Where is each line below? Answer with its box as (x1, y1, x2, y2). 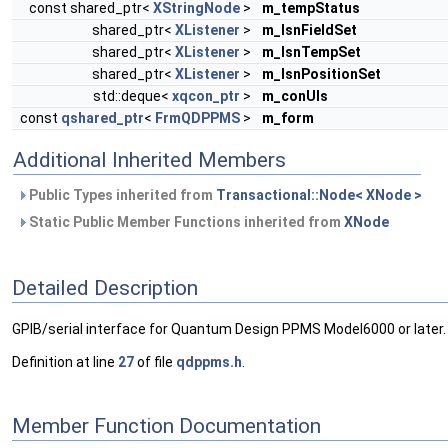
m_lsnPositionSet (262, 65, 381, 82)
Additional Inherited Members (13, 147, 286, 172)
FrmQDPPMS (155, 109, 240, 126)
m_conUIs (262, 87, 328, 104)
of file (134, 354, 176, 371)
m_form (262, 109, 314, 126)
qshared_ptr (61, 109, 144, 126)
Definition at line (12, 354, 118, 371)
